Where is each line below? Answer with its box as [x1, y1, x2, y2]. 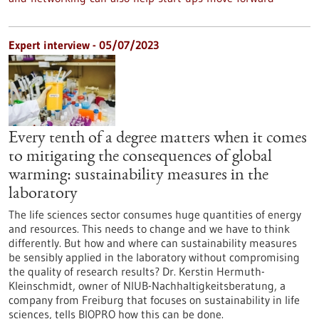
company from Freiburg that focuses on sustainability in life [9, 293, 300, 307]
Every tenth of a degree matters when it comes [9, 130, 307, 147]
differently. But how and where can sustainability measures [9, 236, 297, 250]
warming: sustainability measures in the [9, 167, 268, 184]
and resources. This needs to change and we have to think [9, 221, 290, 236]
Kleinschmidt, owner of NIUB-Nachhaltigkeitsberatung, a [9, 278, 286, 293]
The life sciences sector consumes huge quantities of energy [9, 207, 301, 221]
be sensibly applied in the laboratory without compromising [9, 250, 300, 264]
